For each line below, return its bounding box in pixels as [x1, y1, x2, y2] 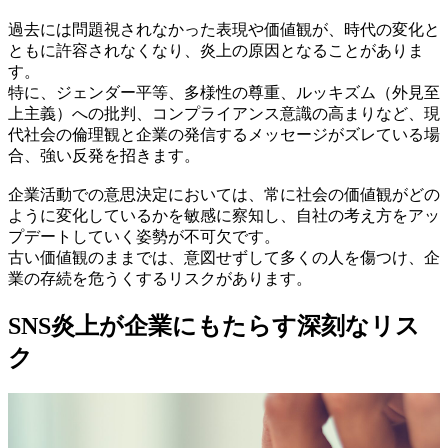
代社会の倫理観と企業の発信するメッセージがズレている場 [8, 125, 440, 143]
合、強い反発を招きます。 [8, 146, 200, 164]
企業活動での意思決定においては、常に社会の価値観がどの [8, 185, 440, 203]
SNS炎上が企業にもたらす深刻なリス [8, 312, 420, 339]
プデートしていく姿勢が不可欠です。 [8, 227, 280, 245]
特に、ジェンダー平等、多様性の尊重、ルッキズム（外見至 [8, 83, 440, 101]
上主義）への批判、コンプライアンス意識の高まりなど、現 [8, 104, 440, 122]
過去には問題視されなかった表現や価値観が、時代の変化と [8, 20, 440, 38]
